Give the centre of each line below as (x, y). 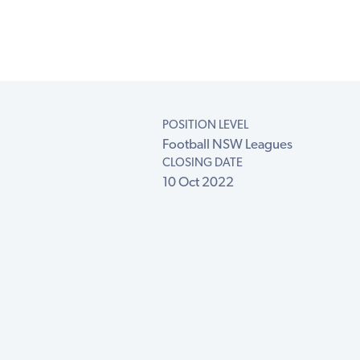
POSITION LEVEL (205, 126)
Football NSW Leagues (227, 145)
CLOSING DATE (202, 164)
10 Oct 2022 (198, 183)
